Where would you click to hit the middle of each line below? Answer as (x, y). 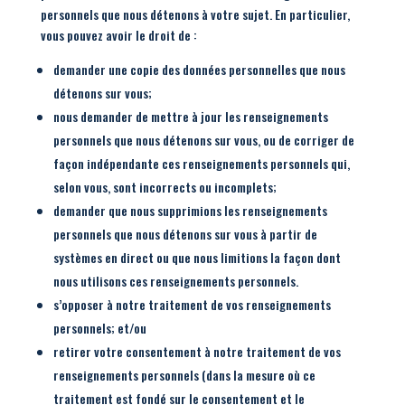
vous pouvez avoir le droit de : (118, 35)
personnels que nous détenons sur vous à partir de (185, 234)
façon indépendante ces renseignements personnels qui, (201, 163)
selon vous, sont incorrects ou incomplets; (165, 187)
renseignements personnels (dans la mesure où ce (184, 375)
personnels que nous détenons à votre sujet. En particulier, (195, 14)
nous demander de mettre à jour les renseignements (190, 116)
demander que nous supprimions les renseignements (190, 210)
